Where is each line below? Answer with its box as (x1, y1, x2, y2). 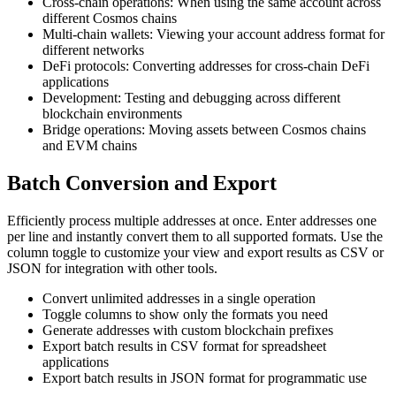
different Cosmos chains (42, 10, 177, 26)
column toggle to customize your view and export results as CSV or (7, 244, 384, 260)
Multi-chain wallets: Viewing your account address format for (42, 26, 385, 42)
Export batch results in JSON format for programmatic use (42, 369, 367, 385)
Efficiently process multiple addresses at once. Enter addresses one (7, 212, 377, 228)
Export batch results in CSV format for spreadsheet (42, 338, 326, 354)
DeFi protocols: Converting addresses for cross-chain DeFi (42, 57, 369, 73)
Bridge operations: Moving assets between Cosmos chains (42, 121, 366, 137)
